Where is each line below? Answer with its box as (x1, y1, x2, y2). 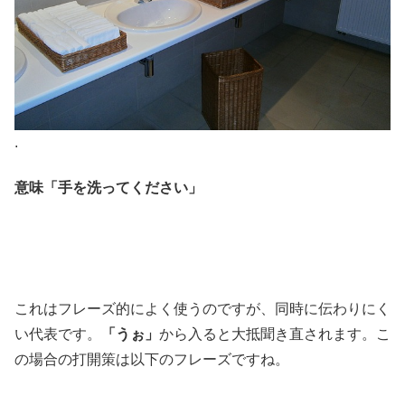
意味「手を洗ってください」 (14, 180, 202, 196)
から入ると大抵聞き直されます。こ (159, 326, 391, 343)
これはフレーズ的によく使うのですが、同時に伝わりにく (14, 301, 391, 317)
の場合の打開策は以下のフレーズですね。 (14, 352, 289, 368)
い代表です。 (14, 326, 101, 343)
